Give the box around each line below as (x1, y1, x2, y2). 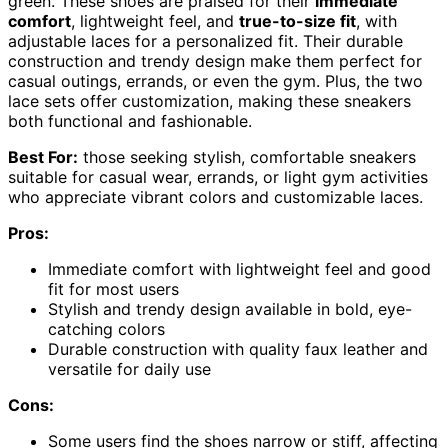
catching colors (48, 318, 165, 339)
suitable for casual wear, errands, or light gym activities (8, 166, 428, 187)
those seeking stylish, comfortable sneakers (78, 146, 416, 167)
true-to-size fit (239, 10, 356, 31)
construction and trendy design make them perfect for (8, 50, 422, 71)
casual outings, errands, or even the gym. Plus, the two (8, 70, 423, 91)
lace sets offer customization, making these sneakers (8, 90, 411, 111)
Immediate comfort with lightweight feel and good (48, 258, 431, 279)
